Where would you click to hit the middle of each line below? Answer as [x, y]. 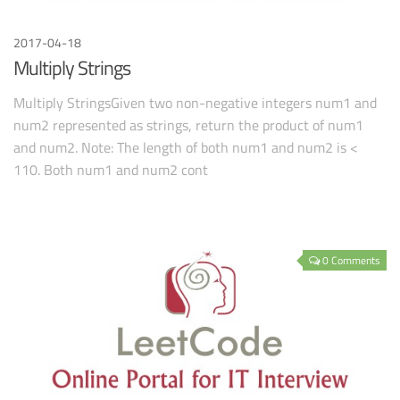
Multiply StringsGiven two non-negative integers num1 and [195, 102]
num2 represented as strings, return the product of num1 [188, 125]
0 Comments [351, 260]
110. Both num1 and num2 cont [111, 169]
